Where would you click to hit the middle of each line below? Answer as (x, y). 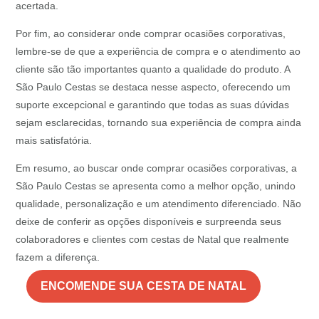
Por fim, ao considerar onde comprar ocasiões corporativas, (151, 34)
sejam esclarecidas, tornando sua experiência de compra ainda (159, 123)
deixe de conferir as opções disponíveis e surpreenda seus (149, 222)
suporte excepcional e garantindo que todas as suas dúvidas (153, 105)
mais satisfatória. (54, 141)
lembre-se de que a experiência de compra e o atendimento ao (158, 52)
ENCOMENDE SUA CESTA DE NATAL (144, 286)
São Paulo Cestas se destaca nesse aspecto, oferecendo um (153, 87)
